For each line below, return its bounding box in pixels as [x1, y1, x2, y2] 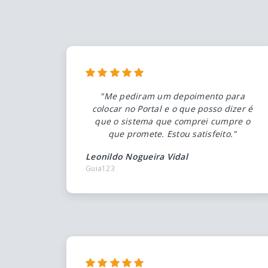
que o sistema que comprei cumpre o [95, 115, 250, 127]
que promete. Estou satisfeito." [108, 127, 237, 139]
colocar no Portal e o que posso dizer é [92, 102, 253, 114]
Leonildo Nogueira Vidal [86, 150, 188, 162]
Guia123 [86, 163, 115, 173]
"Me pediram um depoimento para [100, 90, 245, 102]
